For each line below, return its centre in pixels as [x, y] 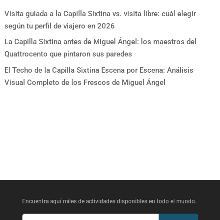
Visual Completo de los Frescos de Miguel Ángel [85, 82]
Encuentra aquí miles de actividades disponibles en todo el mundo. [109, 201]
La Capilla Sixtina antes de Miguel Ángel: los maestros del [100, 42]
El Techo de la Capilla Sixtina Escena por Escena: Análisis [99, 70]
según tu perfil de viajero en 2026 [59, 26]
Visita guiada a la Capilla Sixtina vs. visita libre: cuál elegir [100, 14]
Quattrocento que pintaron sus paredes [68, 54]
